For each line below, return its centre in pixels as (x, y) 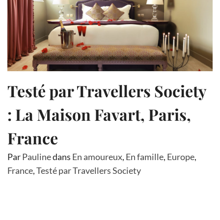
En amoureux (97, 156)
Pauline (37, 156)
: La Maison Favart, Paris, (99, 114)
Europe (181, 156)
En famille (145, 156)
